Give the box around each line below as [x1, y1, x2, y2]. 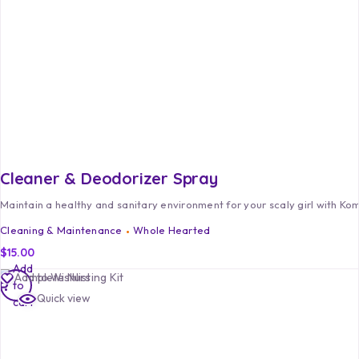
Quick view [37, 291, 91, 306]
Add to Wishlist [14, 270, 91, 285]
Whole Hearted [133, 224, 211, 237]
